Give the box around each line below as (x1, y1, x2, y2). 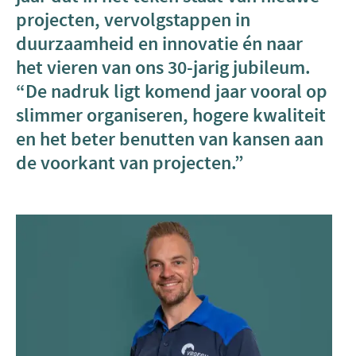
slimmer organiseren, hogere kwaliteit (16, 103, 326, 128)
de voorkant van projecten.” (16, 150, 244, 176)
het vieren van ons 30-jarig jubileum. (16, 55, 311, 80)
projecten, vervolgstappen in (16, 7, 250, 33)
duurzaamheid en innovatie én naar (16, 31, 303, 56)
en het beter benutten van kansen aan (16, 126, 323, 152)
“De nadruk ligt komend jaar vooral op (16, 79, 327, 104)
